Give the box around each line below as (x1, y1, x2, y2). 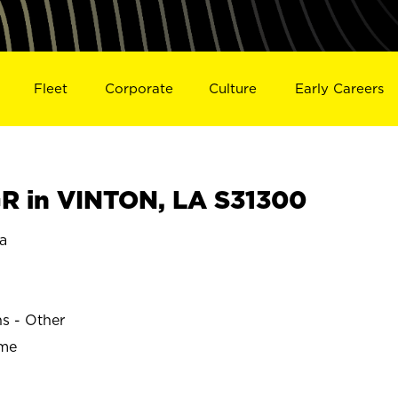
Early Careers (295, 80, 385, 96)
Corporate (104, 80, 173, 96)
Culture (209, 80, 258, 96)
